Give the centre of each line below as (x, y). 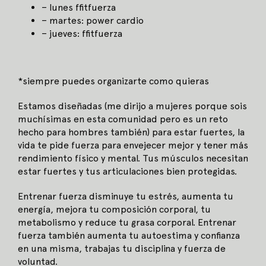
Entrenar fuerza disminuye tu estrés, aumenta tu (126, 197)
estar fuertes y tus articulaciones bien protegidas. (130, 172)
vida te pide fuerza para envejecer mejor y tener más (133, 145)
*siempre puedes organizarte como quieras (113, 81)
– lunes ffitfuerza (79, 8)
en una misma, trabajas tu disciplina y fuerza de (122, 249)
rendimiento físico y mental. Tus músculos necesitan (133, 159)
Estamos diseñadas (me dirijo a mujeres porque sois (132, 106)
